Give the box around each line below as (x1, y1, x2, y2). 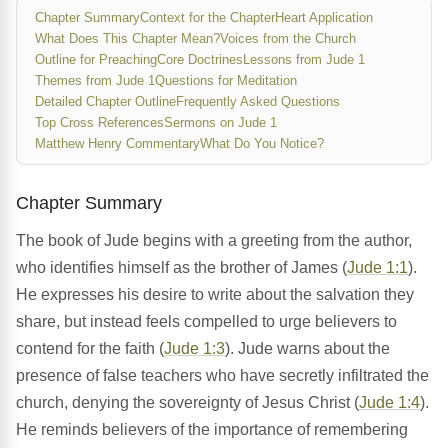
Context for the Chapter (140, 10, 275, 26)
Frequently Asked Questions (176, 94, 340, 110)
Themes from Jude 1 (35, 73, 155, 89)
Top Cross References (35, 115, 164, 131)
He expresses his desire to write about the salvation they (16, 286, 414, 304)
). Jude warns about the (225, 340, 390, 358)
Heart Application (275, 10, 373, 26)
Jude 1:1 (347, 259, 408, 277)
